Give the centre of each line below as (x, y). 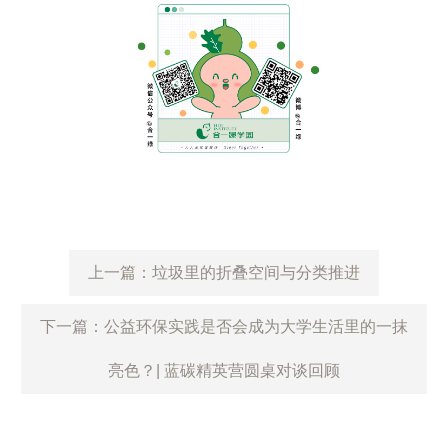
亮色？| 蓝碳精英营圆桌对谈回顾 (224, 371)
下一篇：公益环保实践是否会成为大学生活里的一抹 (224, 327)
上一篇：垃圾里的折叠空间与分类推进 (224, 273)
